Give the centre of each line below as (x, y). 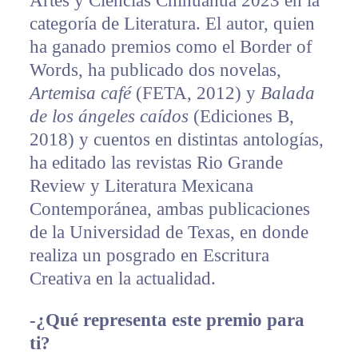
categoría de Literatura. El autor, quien (172, 24)
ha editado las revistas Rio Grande (156, 163)
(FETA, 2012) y (195, 93)
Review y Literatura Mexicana (141, 186)
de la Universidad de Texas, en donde (169, 233)
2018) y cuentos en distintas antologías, (176, 140)
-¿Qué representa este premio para (167, 320)
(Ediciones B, (243, 117)
